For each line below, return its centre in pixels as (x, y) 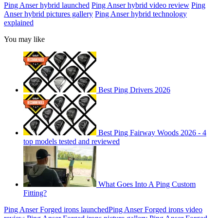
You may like (24, 39)
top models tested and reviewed (72, 141)
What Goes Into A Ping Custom (147, 184)
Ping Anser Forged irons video (155, 209)
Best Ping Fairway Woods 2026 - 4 (152, 132)
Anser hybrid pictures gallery (48, 14)
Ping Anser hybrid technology (141, 14)
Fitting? (35, 193)
